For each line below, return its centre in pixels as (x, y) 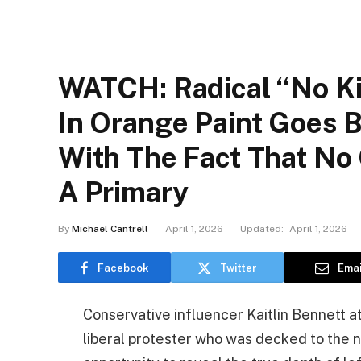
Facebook (123, 268)
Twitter (239, 268)
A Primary (123, 192)
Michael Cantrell (110, 229)
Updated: (262, 229)
